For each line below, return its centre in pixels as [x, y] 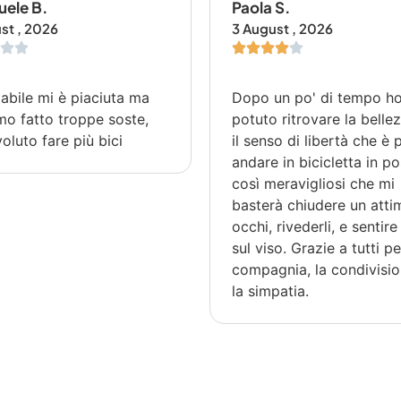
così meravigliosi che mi [314, 183]
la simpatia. [271, 291]
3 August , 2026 [283, 28]
